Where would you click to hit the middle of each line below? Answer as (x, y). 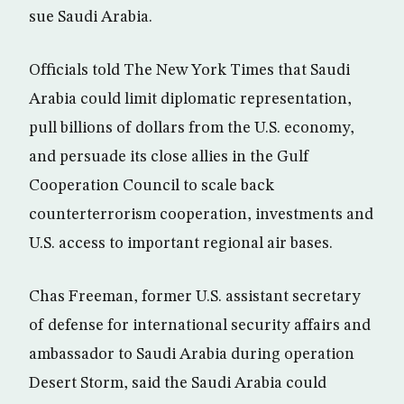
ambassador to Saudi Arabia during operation (192, 355)
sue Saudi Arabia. (91, 18)
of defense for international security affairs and (200, 326)
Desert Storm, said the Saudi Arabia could (178, 384)
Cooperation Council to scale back (151, 186)
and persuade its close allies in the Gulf (169, 157)
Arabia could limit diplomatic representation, (190, 100)
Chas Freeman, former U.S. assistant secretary (195, 297)
